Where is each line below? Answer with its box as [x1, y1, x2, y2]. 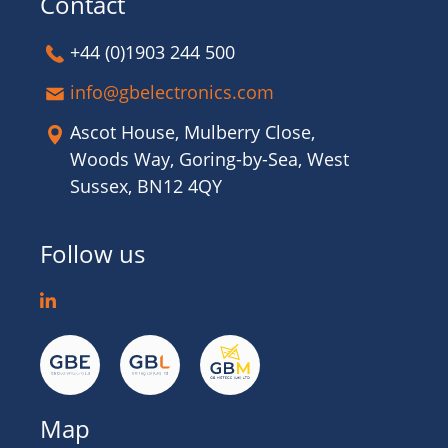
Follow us [40, 237, 145, 270]
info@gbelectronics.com [70, 80, 274, 104]
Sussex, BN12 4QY [70, 174, 222, 198]
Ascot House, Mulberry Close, [70, 120, 315, 144]
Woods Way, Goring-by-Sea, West [70, 147, 349, 171]
